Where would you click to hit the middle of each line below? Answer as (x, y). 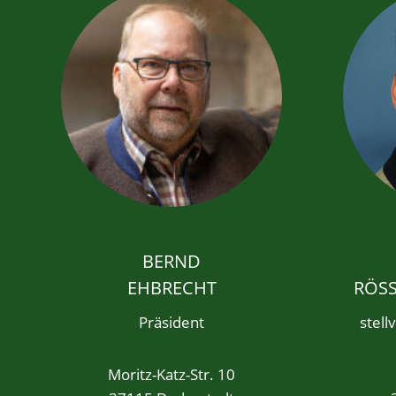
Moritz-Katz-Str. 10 (172, 374)
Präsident (172, 322)
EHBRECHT (171, 288)
